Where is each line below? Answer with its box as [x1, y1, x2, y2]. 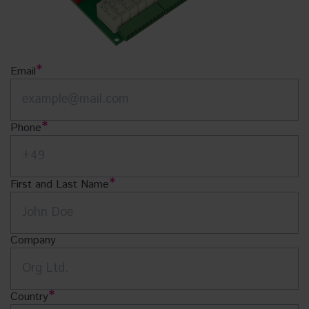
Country [10, 288, 48, 305]
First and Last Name [10, 176, 109, 192]
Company [10, 232, 56, 248]
